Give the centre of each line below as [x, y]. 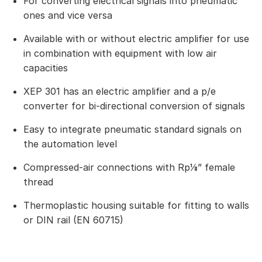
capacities [46, 68]
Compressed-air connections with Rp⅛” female [129, 168]
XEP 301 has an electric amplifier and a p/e [120, 92]
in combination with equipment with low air [120, 54]
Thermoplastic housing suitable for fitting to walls [136, 206]
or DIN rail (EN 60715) [73, 220]
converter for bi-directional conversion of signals [134, 106]
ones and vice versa [68, 15]
